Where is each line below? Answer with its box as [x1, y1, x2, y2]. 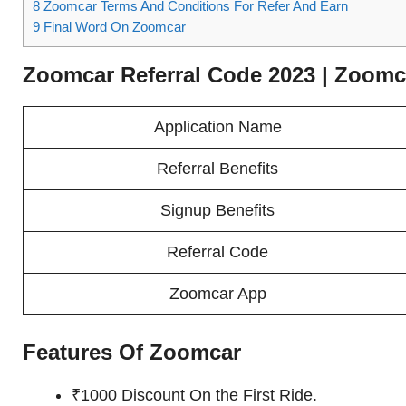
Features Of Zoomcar [23, 340, 241, 365]
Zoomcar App [169, 285, 266, 304]
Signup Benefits [160, 201, 275, 220]
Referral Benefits [157, 159, 278, 179]
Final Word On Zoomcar [40, 19, 186, 35]
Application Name [153, 118, 282, 137]
